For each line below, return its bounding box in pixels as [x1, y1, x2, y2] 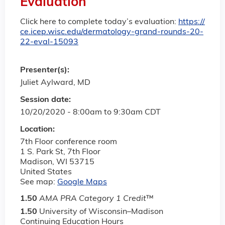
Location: [20, 126, 57, 134]
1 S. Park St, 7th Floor [20, 148, 100, 157]
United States [20, 168, 72, 177]
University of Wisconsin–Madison [39, 208, 163, 216]
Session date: [20, 96, 73, 104]
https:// [178, 18, 205, 26]
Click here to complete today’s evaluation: [20, 18, 178, 26]
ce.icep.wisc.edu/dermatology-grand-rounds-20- [20, 28, 203, 36]
